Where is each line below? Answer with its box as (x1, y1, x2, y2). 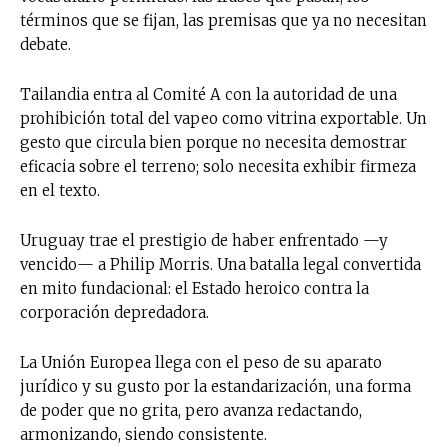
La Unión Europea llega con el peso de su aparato (20, 352, 382, 372)
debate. (20, 34, 71, 54)
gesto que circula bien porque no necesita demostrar (20, 132, 407, 152)
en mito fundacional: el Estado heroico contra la (20, 278, 369, 298)
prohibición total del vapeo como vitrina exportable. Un (20, 108, 427, 128)
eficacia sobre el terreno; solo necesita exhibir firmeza (20, 156, 416, 176)
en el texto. (20, 180, 100, 200)
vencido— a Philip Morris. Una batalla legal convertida (20, 254, 421, 274)
